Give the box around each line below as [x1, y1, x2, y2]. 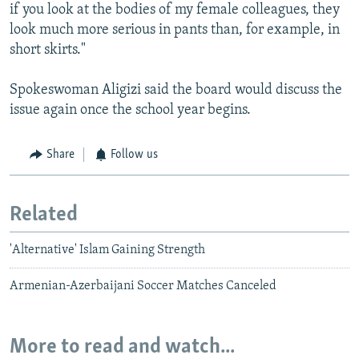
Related [10, 204, 78, 226]
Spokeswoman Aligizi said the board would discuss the [10, 83, 342, 99]
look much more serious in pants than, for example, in [10, 22, 340, 38]
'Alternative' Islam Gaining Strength [10, 244, 205, 257]
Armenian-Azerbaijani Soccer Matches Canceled [10, 280, 276, 293]
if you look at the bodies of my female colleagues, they [10, 2, 340, 18]
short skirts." [10, 42, 86, 58]
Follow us [111, 148, 158, 162]
